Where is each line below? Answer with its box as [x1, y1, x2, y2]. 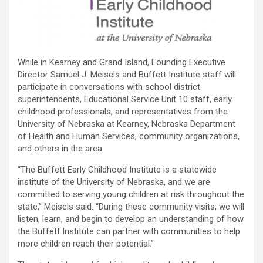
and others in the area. [18, 143, 104, 154]
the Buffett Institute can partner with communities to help [18, 225, 240, 237]
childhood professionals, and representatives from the [18, 106, 228, 117]
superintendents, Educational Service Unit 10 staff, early [18, 93, 232, 104]
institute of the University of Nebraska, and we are [18, 176, 210, 187]
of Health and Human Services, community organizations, [18, 130, 240, 141]
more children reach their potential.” [18, 238, 154, 249]
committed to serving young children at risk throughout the [18, 188, 244, 200]
